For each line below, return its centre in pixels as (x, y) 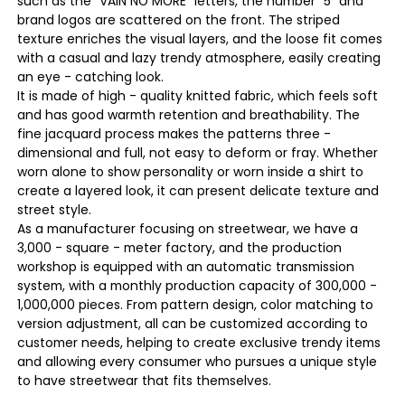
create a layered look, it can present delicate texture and (198, 190)
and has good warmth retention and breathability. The (189, 114)
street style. (55, 209)
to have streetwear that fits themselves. (145, 380)
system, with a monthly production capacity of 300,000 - (198, 285)
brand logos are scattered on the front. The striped (179, 19)
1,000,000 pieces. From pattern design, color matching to (196, 304)
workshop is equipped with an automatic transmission (186, 266)
